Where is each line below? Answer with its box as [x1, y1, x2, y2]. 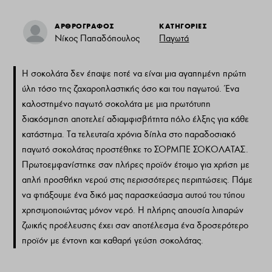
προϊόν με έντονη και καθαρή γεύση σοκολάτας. [22, 235, 204, 246]
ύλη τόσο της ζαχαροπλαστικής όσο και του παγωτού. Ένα [22, 83, 240, 95]
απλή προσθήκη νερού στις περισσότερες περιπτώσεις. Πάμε [22, 174, 253, 186]
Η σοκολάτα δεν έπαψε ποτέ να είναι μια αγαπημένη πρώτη [22, 68, 247, 80]
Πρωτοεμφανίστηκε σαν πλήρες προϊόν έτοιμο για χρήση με [22, 159, 250, 171]
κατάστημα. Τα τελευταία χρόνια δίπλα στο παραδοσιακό [22, 129, 236, 140]
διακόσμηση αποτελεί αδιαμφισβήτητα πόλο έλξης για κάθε [22, 114, 250, 125]
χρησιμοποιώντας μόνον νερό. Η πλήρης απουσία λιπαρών [22, 205, 244, 216]
